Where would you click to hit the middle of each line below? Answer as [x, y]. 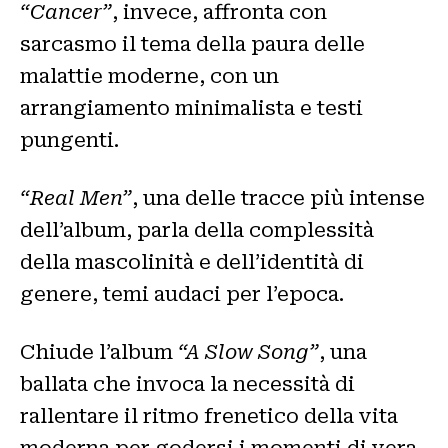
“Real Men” [76, 197]
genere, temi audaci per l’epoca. [182, 293]
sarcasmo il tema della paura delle [192, 43]
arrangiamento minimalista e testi [191, 107]
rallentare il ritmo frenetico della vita [209, 415]
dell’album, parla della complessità [197, 229]
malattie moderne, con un [149, 75]
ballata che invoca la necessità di [187, 383]
